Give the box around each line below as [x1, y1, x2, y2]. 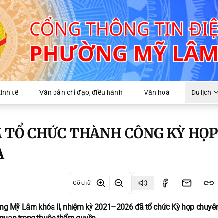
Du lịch [191, 88, 212, 96]
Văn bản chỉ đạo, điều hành [39, 88, 123, 96]
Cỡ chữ [73, 179, 91, 186]
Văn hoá [144, 88, 170, 96]
